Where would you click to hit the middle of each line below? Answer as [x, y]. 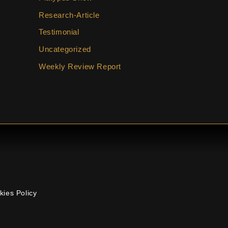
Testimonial [59, 32]
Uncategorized [65, 49]
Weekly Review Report [80, 66]
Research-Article [69, 15]
